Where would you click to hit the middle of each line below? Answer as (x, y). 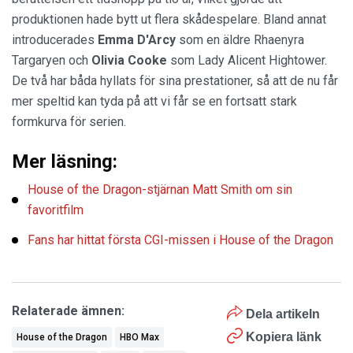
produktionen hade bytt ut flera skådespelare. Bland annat (169, 19)
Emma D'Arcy (138, 39)
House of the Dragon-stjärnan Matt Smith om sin (160, 189)
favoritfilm (56, 210)
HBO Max (139, 337)
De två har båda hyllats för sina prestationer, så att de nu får (175, 80)
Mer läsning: (65, 161)
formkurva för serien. (69, 121)
